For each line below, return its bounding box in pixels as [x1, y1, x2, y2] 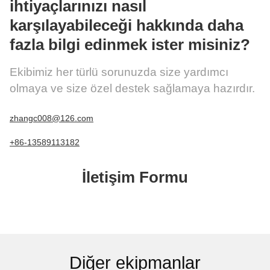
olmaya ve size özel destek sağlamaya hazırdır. [10, 81, 255, 95]
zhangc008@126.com [10, 113, 93, 123]
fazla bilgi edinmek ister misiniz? [10, 36, 250, 53]
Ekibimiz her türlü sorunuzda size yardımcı [10, 65, 228, 78]
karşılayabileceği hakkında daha [10, 16, 243, 34]
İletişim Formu [82, 168, 188, 186]
